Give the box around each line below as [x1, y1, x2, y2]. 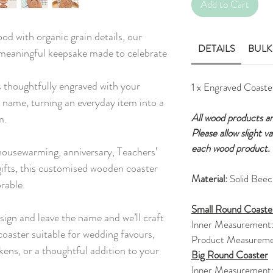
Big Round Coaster [191, 247, 268, 263]
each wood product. [191, 141, 270, 156]
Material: [191, 171, 230, 186]
